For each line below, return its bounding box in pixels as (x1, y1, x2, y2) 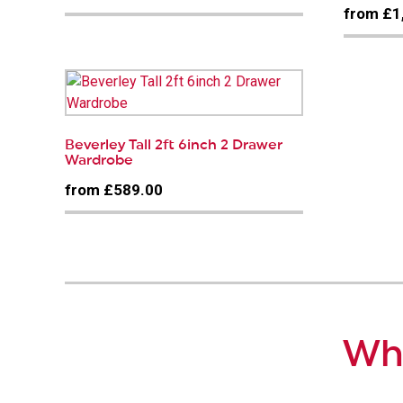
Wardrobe (65, 153, 133, 168)
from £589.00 (65, 181, 163, 200)
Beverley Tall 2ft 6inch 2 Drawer (65, 138, 282, 153)
